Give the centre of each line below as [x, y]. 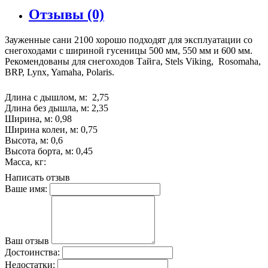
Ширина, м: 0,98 [38, 119]
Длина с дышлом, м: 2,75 [57, 98]
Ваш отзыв [27, 241]
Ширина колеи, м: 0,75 [51, 130]
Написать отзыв [37, 178]
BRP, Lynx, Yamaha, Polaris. [60, 72]
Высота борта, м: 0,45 [49, 151]
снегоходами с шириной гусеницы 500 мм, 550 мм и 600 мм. [129, 51]
